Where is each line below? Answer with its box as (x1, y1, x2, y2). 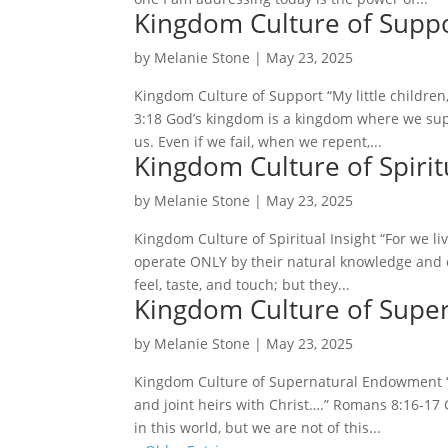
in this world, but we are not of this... (134, 418, 382, 437)
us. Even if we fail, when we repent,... (134, 132, 383, 151)
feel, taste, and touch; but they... (134, 275, 351, 294)
